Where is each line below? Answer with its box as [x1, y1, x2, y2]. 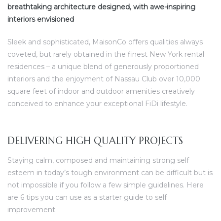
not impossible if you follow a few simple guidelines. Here [7, 180, 204, 189]
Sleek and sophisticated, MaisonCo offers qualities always [7, 37, 203, 46]
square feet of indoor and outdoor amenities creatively [7, 86, 195, 96]
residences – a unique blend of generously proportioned [7, 62, 199, 71]
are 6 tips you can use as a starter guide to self [7, 192, 167, 202]
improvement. [7, 205, 57, 214]
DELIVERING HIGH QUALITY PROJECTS [7, 134, 183, 147]
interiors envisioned [7, 14, 74, 24]
